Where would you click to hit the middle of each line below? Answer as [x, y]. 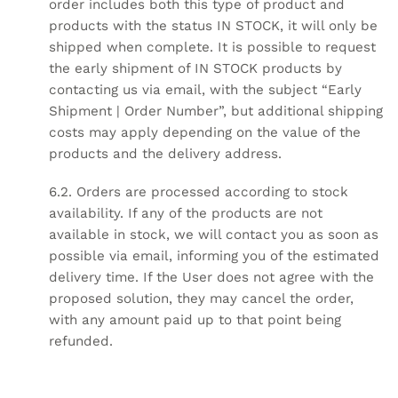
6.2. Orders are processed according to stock [199, 192]
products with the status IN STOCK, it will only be [213, 25]
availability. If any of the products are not [186, 214]
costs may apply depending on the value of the [205, 132]
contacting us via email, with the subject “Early [205, 89]
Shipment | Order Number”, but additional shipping [216, 111]
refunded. [81, 342]
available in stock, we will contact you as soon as [214, 235]
